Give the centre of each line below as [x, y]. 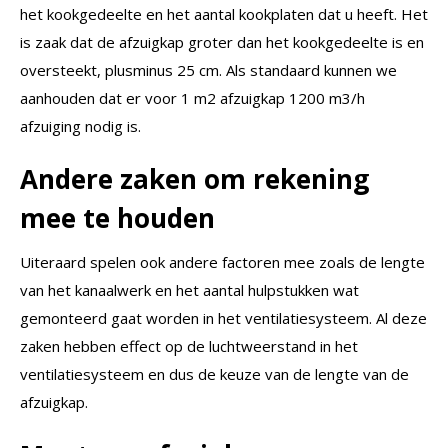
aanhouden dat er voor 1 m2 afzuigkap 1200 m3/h [192, 98]
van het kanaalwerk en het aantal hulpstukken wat [189, 290]
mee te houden [117, 218]
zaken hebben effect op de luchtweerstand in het [189, 346]
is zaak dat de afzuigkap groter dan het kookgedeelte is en [222, 42]
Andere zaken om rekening [194, 179]
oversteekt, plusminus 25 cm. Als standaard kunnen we [208, 70]
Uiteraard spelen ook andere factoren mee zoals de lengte [222, 262]
